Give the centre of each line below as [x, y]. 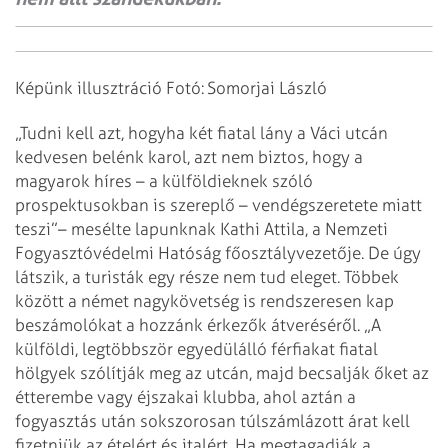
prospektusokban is [90, 204]
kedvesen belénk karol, [102, 156]
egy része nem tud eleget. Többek [271, 276]
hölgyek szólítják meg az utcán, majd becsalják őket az [222, 372]
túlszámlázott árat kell [323, 420]
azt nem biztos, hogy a [276, 156]
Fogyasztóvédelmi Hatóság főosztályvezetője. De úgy [218, 252]
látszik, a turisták [79, 276]
